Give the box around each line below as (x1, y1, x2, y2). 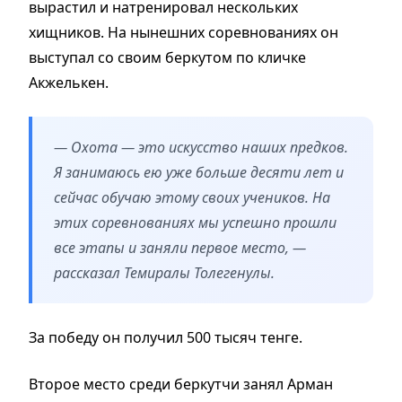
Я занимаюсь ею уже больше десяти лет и (54, 162, 344, 182)
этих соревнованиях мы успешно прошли (54, 212, 336, 232)
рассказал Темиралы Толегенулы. (54, 262, 275, 283)
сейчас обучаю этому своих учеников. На (54, 187, 330, 207)
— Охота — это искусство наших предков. (54, 136, 348, 157)
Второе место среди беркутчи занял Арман (29, 373, 333, 394)
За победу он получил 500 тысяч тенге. (29, 327, 302, 347)
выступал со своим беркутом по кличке (29, 47, 306, 67)
